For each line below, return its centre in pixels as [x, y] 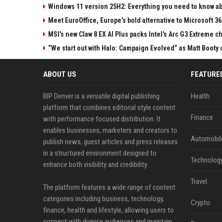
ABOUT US [60, 74]
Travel [199, 181]
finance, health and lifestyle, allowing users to [109, 210]
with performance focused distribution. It [102, 119]
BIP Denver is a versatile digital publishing [101, 96]
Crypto [200, 202]
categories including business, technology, [104, 198]
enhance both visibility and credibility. [96, 164]
